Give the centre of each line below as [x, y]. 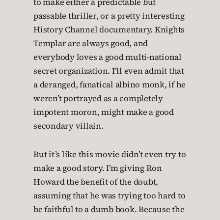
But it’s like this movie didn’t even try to [110, 154]
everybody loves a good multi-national [108, 57]
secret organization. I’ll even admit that [109, 71]
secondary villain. [69, 126]
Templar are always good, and [91, 43]
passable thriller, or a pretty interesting [109, 16]
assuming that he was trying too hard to [110, 196]
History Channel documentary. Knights [109, 30]
